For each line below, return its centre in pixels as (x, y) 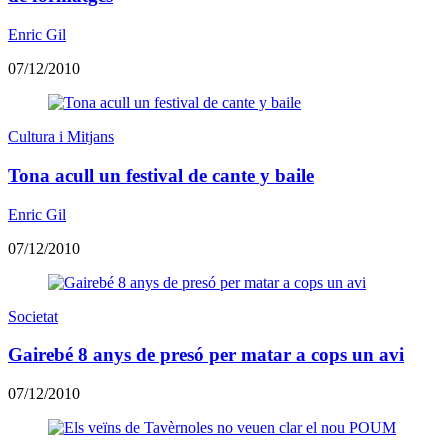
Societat (33, 316)
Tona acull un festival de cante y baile (161, 175)
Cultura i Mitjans (61, 137)
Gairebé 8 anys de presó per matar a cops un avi (206, 355)
